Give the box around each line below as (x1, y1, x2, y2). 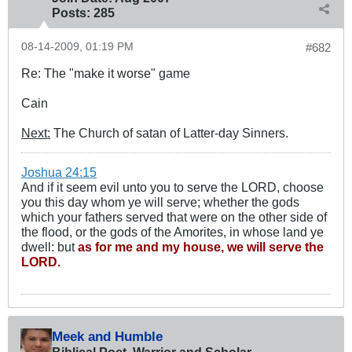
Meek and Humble (52, 328, 163, 345)
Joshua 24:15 (21, 165, 97, 180)
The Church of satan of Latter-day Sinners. (50, 126, 288, 141)
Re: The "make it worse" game (21, 66, 190, 81)
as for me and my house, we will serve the (78, 240, 324, 255)
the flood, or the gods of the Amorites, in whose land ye (21, 225, 324, 240)
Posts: (52, 5, 90, 20)
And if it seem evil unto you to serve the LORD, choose (21, 180, 324, 195)
